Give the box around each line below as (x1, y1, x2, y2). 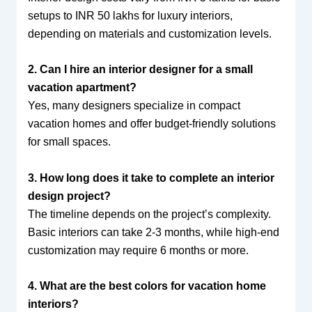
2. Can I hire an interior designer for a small (27, 63, 253, 76)
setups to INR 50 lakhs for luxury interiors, (27, 9, 233, 22)
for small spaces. (27, 136, 111, 148)
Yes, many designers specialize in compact (27, 100, 240, 112)
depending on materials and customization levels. (27, 27, 272, 40)
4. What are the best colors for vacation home (27, 280, 266, 292)
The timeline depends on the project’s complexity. (27, 208, 271, 220)
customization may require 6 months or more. (27, 244, 249, 256)
